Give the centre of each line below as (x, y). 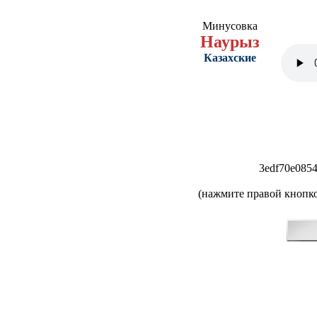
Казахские (230, 58)
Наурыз (230, 42)
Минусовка (230, 26)
